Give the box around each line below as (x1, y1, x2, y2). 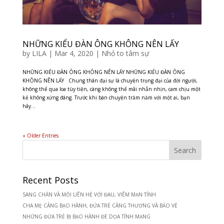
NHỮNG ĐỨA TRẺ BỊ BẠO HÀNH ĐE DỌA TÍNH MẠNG (22, 212, 150, 220)
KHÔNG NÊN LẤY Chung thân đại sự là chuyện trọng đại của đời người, (22, 76, 197, 84)
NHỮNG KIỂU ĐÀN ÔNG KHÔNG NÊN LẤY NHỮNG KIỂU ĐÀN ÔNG (22, 68, 185, 75)
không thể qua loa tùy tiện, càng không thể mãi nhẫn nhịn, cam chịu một (22, 85, 200, 92)
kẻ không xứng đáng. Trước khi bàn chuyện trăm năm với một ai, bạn (22, 93, 190, 101)
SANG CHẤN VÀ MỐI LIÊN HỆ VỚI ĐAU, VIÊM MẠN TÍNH (22, 190, 156, 198)
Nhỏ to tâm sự (101, 48, 149, 58)
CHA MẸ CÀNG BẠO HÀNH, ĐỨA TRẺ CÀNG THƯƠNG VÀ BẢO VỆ (22, 201, 177, 209)
